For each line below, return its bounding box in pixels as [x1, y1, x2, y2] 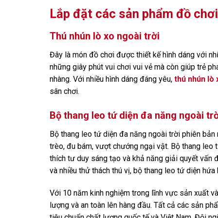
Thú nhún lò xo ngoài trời [50, 30, 160, 42]
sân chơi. [50, 87, 79, 96]
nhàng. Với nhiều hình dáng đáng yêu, [50, 74, 174, 84]
